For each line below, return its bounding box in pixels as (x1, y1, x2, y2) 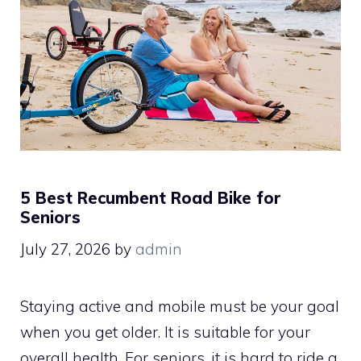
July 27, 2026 (20, 239, 110, 259)
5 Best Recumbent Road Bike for (20, 188, 281, 209)
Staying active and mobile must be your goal (20, 296, 339, 316)
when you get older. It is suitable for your (20, 322, 310, 342)
